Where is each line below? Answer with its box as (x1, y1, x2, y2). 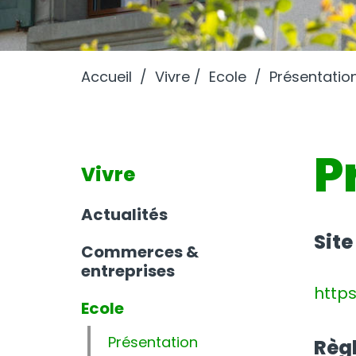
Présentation (108, 332, 198, 353)
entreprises (81, 260, 175, 283)
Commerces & (81, 241, 199, 264)
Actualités (81, 203, 168, 226)
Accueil (81, 67, 132, 87)
